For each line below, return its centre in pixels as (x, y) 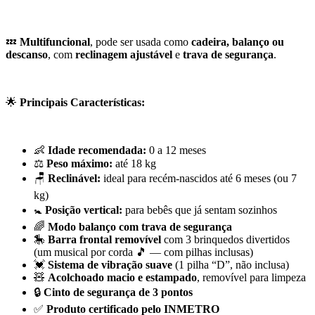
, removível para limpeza (251, 278)
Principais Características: (82, 103)
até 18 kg (134, 164)
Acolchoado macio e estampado (122, 278)
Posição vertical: (84, 210)
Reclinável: (74, 179)
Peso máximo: (79, 164)
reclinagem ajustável (124, 55)
